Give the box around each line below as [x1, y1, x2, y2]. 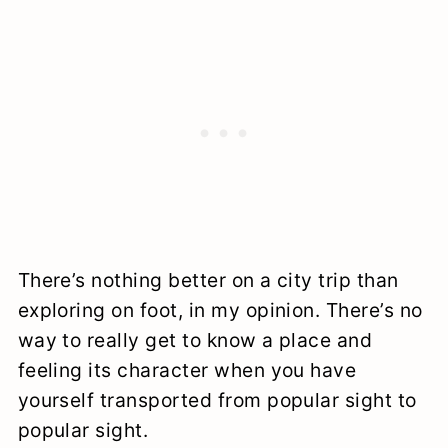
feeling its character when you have [17, 357, 357, 382]
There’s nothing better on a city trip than [17, 267, 399, 292]
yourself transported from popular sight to [17, 387, 417, 412]
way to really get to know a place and [17, 327, 373, 352]
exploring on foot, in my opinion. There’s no [17, 297, 423, 322]
